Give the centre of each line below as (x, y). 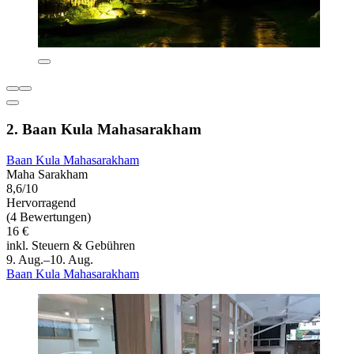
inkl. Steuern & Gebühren (71, 245)
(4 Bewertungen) (49, 217)
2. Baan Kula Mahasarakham (104, 129)
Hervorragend (41, 202)
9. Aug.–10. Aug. (50, 259)
